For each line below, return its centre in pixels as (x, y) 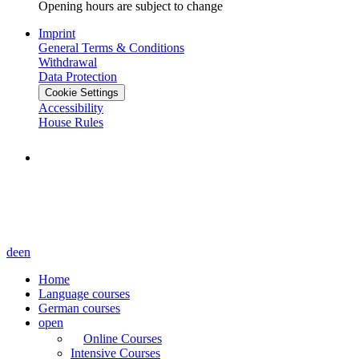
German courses (79, 309)
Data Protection (78, 77)
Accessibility (71, 108)
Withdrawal (68, 63)
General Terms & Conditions (111, 48)
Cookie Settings (82, 93)
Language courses (84, 294)
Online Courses (123, 339)
